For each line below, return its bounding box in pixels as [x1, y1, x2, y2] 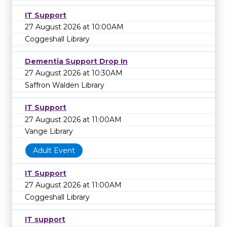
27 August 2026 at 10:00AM [25, 22, 124, 32]
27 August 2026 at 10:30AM [25, 68, 123, 78]
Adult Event [33, 146, 75, 156]
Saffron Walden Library [25, 81, 104, 90]
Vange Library [25, 127, 73, 136]
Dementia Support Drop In [25, 56, 128, 66]
